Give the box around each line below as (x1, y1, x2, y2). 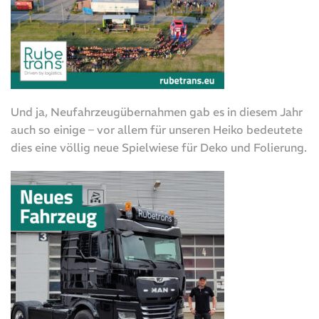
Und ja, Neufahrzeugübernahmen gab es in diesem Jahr (11, 105, 303, 120)
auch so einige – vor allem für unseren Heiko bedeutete (11, 122, 303, 137)
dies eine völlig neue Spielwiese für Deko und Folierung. (11, 140, 307, 155)
